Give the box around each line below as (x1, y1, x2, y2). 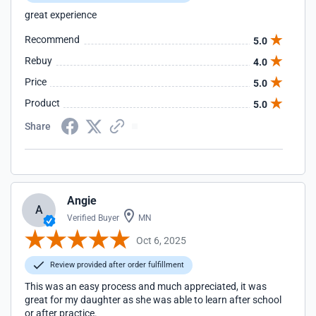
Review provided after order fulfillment (48, 260, 184, 269)
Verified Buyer (67, 213, 119, 223)
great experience (25, 9, 97, 20)
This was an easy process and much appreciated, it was (25, 281, 267, 292)
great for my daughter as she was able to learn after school (25, 294, 281, 305)
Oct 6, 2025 (136, 234, 186, 246)
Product (25, 97, 60, 109)
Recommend (25, 34, 80, 45)
